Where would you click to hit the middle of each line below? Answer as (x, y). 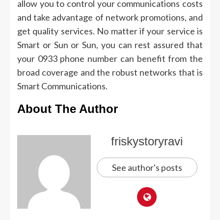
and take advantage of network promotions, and (110, 17)
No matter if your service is (150, 31)
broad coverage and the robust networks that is (110, 72)
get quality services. (56, 31)
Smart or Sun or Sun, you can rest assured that (110, 45)
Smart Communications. (62, 86)
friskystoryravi (147, 141)
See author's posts (147, 168)
